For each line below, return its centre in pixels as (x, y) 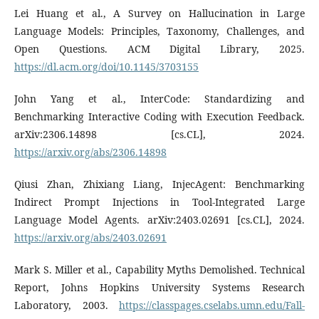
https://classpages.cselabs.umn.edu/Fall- (212, 305)
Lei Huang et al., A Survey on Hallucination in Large (159, 13)
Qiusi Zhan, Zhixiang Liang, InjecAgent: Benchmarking (159, 184)
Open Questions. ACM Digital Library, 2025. (159, 48)
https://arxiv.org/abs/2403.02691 (90, 237)
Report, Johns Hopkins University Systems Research (159, 287)
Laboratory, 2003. (67, 305)
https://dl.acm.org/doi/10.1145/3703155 (106, 66)
